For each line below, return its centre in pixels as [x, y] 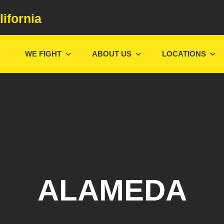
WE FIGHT [43, 54]
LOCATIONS [184, 54]
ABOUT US [112, 54]
